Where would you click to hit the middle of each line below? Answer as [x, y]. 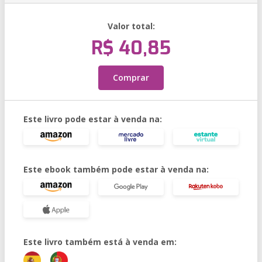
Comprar [131, 77]
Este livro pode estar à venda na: [93, 119]
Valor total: [131, 26]
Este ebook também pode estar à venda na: [116, 169]
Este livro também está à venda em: [100, 242]
